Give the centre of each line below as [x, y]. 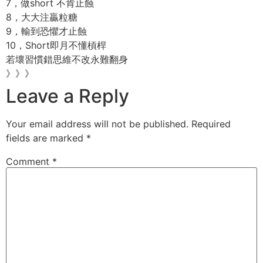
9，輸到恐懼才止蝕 [46, 31]
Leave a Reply [68, 96]
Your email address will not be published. [97, 124]
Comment [29, 162]
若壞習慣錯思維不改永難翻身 [67, 59]
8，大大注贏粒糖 [42, 17]
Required [211, 124]
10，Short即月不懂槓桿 [56, 45]
